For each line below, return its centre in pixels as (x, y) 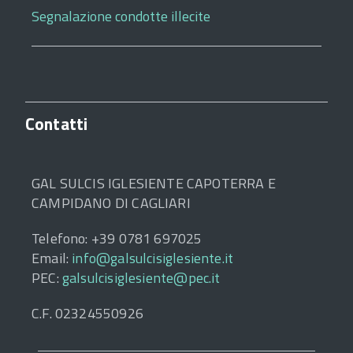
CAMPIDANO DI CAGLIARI (111, 203)
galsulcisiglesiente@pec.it (141, 277)
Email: (52, 258)
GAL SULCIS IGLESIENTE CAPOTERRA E (154, 183)
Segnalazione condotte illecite (121, 16)
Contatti (57, 123)
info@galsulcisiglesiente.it (153, 258)
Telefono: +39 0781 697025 (117, 238)
